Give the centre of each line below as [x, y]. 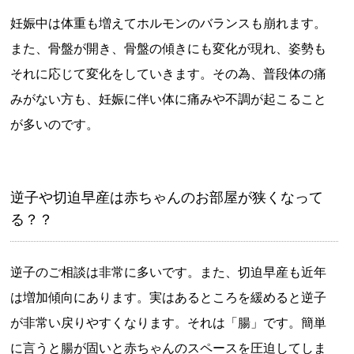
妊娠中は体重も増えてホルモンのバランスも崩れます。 [168, 23]
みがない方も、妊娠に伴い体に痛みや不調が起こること [168, 99]
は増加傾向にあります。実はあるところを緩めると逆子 [168, 297]
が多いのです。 [55, 124]
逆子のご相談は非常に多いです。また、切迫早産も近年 [168, 271]
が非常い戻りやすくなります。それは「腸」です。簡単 [168, 322]
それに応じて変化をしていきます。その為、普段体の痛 [168, 74]
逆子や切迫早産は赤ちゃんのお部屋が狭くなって [167, 196]
